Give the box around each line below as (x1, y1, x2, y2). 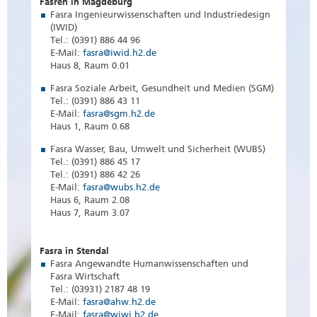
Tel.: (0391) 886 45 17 (50, 156, 140, 168)
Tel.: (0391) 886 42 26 (50, 169, 140, 180)
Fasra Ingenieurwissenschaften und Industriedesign (50, 9, 270, 21)
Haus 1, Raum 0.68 (50, 121, 129, 132)
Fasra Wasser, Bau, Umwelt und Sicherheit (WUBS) (50, 144, 265, 155)
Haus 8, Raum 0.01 (50, 60, 129, 71)
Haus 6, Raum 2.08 (50, 195, 129, 206)
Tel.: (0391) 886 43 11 (50, 96, 140, 107)
